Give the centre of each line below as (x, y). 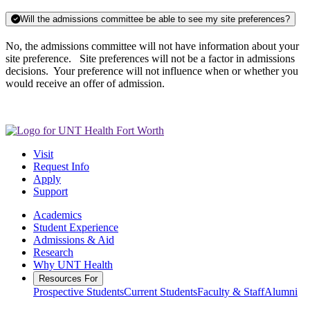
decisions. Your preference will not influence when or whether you (152, 71)
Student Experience (76, 227)
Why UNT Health (73, 264)
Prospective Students (79, 291)
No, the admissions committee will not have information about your (152, 46)
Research (53, 252)
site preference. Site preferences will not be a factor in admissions (150, 58)
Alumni (281, 291)
